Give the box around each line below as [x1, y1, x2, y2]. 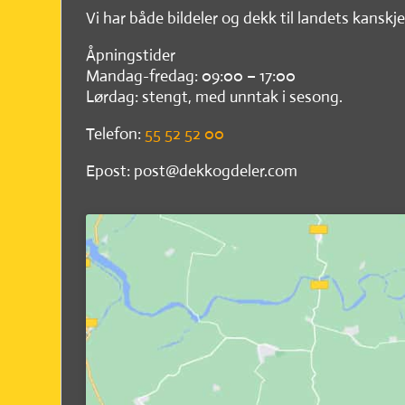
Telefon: [86, 124, 146, 145]
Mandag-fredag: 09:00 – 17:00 [86, 66, 297, 87]
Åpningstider [86, 45, 176, 66]
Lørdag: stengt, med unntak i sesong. [86, 87, 344, 108]
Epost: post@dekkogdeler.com [86, 161, 298, 182]
